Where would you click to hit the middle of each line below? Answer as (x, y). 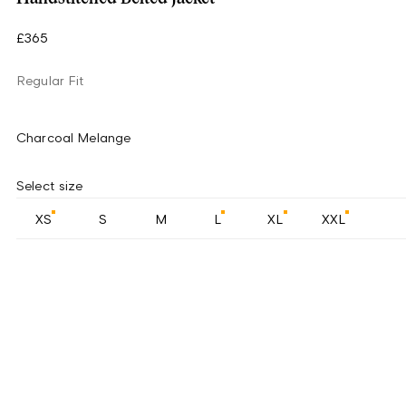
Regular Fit (51, 80)
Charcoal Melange (74, 137)
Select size (50, 185)
